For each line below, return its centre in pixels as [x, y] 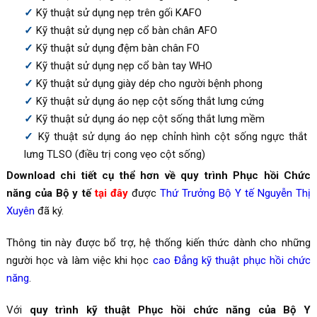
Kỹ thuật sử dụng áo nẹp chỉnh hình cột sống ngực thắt [173, 136]
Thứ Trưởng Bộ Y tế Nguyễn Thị [236, 193]
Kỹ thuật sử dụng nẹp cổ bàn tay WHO [124, 65]
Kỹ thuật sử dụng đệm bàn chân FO [117, 48]
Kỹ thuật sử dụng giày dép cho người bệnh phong [149, 83]
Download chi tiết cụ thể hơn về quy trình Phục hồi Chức [158, 175]
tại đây [111, 193]
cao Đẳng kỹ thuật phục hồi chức [232, 260]
